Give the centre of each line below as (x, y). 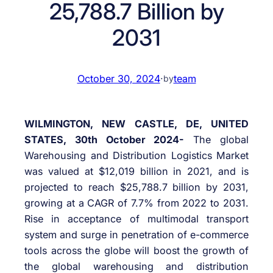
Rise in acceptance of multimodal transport (136, 219)
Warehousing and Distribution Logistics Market (136, 156)
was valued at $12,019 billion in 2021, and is (136, 172)
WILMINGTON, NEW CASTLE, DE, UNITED (136, 124)
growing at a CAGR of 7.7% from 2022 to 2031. (136, 203)
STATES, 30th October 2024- (105, 140)
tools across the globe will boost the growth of (136, 251)
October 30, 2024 (119, 78)
